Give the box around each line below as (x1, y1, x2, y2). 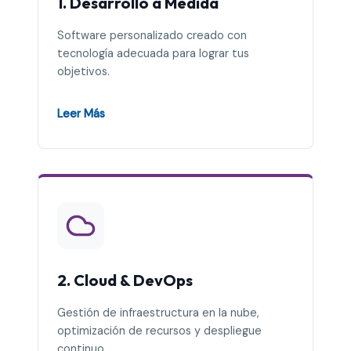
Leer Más (57, 106, 105, 121)
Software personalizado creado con (57, 28, 247, 43)
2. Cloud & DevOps (57, 270, 193, 290)
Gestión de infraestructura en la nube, (57, 306, 259, 320)
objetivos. (57, 64, 110, 79)
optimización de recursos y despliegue (57, 324, 262, 338)
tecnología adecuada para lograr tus (57, 46, 249, 61)
